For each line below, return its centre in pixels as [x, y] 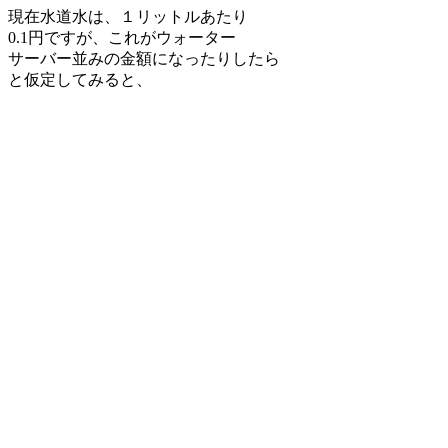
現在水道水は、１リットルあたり [128, 17]
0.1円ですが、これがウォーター [122, 38]
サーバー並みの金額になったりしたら [144, 59]
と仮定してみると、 [80, 80]
